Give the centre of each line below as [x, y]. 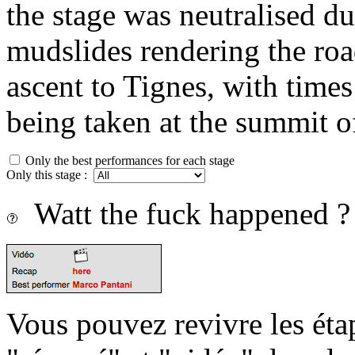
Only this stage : [50, 175]
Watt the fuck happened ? [184, 214]
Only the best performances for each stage [128, 160]
